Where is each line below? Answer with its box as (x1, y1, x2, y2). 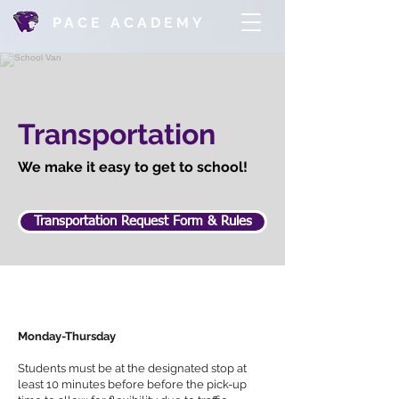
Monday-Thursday (18, 330, 116, 343)
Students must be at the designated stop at (18, 362, 247, 375)
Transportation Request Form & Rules (33, 215, 252, 228)
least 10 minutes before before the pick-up (18, 378, 247, 391)
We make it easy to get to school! (18, 159, 248, 175)
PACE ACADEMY (53, 14, 206, 31)
